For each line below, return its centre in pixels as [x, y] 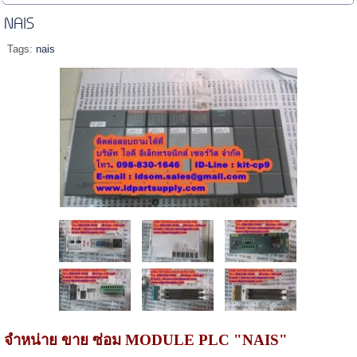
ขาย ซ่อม [91, 340]
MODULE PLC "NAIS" [206, 340]
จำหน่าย [30, 340]
